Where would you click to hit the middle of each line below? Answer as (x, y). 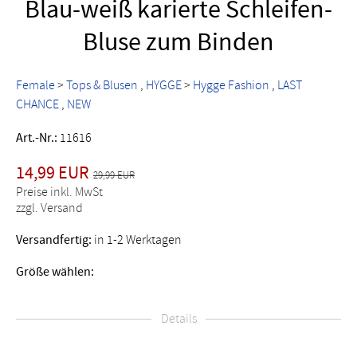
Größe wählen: (55, 271)
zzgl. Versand (49, 208)
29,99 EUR (114, 175)
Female (35, 85)
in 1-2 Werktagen (137, 239)
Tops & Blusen (102, 85)
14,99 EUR (53, 173)
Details (178, 318)
